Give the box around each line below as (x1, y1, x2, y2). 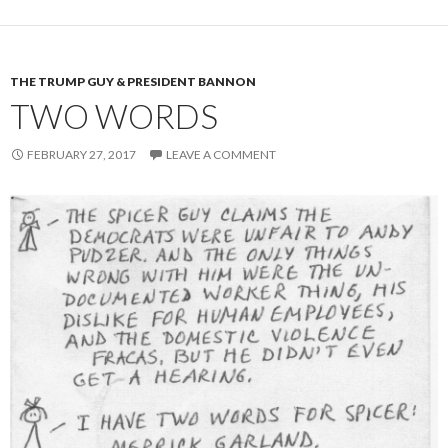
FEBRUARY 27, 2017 (27, 146, 136, 162)
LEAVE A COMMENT (166, 146, 276, 162)
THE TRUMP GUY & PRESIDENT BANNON (10, 73, 256, 89)
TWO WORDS (10, 95, 218, 136)
